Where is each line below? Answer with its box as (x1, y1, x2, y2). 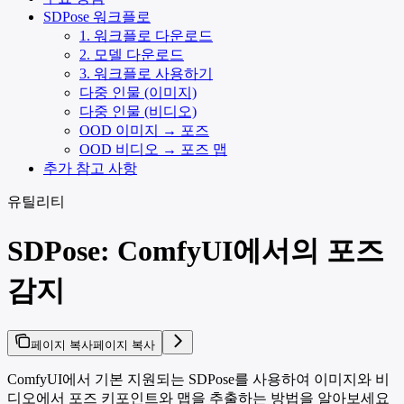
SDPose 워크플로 (43, 9, 151, 25)
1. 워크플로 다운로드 (79, 28, 213, 44)
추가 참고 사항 (43, 161, 137, 177)
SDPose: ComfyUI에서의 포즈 (7, 234, 384, 267)
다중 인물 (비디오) (79, 104, 197, 120)
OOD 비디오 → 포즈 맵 (79, 142, 227, 158)
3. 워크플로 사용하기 (79, 66, 213, 82)
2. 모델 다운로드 (79, 47, 184, 63)
